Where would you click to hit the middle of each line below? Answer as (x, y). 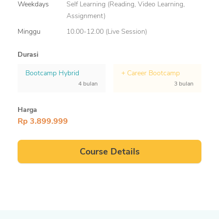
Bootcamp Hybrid (52, 73)
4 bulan (88, 84)
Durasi (28, 55)
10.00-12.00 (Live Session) (107, 32)
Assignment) (86, 16)
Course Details (109, 152)
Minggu (29, 32)
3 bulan (184, 84)
